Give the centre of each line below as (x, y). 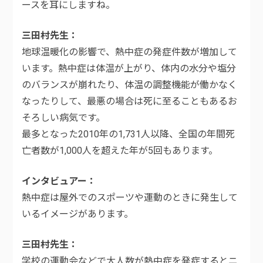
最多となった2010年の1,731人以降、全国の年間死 (129, 134)
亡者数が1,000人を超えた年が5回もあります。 (120, 151)
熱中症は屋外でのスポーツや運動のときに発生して (130, 198)
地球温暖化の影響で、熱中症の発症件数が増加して (130, 52)
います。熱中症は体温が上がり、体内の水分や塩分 (129, 69)
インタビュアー (55, 181)
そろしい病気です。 (64, 118)
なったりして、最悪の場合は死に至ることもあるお (130, 102)
